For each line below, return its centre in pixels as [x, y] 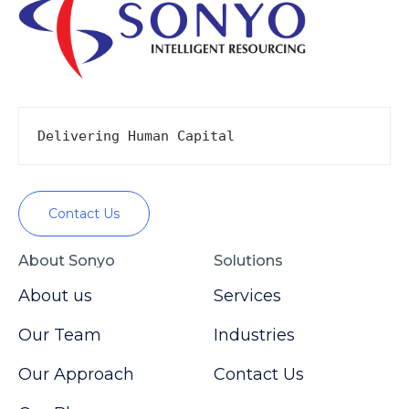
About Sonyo [67, 261]
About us [55, 296]
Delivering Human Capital [136, 136]
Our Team [60, 336]
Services [247, 296]
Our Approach [76, 375]
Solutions [248, 261]
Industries [254, 336]
